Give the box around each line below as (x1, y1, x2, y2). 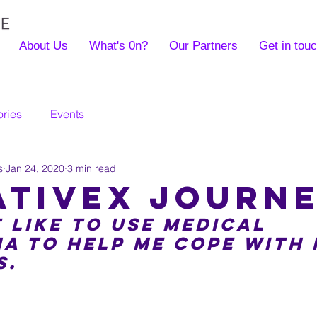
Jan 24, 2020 (6, 161, 64, 175)
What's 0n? (88, 39, 148, 52)
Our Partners (168, 39, 238, 52)
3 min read (67, 161, 116, 175)
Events (50, 107, 84, 121)
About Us (18, 39, 68, 52)
